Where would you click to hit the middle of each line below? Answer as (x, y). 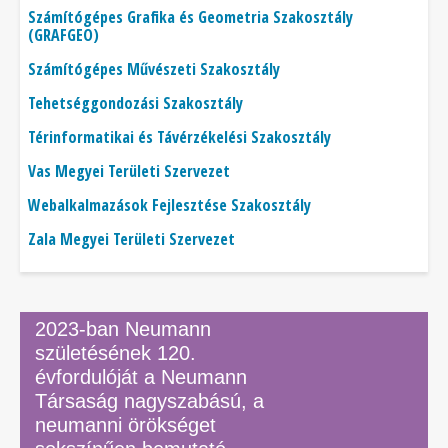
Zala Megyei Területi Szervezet (131, 239)
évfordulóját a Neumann (141, 377)
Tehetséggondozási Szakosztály (135, 103)
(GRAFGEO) (63, 35)
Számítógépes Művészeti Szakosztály (154, 69)
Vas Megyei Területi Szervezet (129, 171)
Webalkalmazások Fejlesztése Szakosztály (169, 205)
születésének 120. (115, 353)
